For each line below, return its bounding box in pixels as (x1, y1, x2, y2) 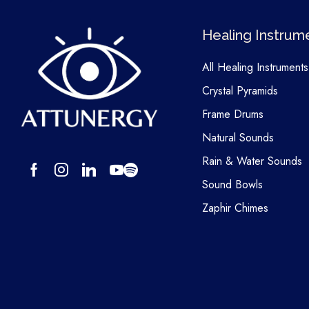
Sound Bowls (201, 177, 263, 193)
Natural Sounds (201, 130, 274, 146)
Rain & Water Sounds (201, 153, 302, 170)
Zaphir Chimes (201, 200, 268, 217)
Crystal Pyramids (201, 83, 278, 99)
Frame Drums (201, 106, 263, 123)
